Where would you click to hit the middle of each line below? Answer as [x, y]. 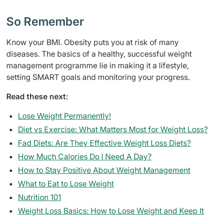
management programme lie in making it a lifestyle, [98, 65]
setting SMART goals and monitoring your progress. [98, 77]
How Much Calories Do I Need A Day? [85, 156]
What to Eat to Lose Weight [66, 183]
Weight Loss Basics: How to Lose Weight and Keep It [111, 210]
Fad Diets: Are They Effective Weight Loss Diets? [104, 143]
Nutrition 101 [39, 197]
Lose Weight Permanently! [64, 116]
